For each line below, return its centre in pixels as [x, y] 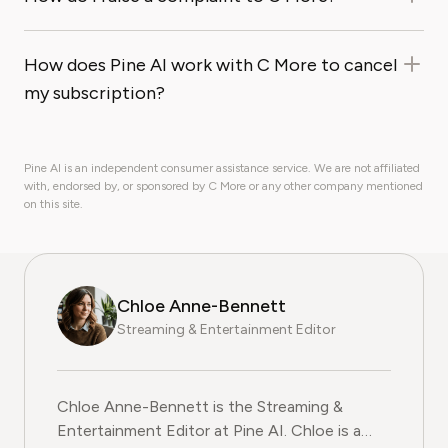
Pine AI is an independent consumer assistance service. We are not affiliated [222, 168]
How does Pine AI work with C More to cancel [210, 65]
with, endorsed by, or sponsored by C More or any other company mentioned [223, 186]
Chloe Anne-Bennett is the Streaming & [200, 406]
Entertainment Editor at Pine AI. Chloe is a [174, 430]
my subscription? [94, 93]
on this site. [53, 204]
